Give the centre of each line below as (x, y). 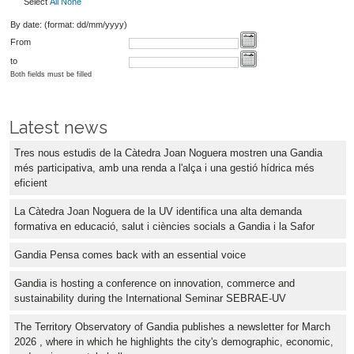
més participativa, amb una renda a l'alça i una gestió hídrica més (164, 168)
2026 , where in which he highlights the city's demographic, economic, (174, 342)
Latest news (58, 128)
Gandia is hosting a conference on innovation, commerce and (154, 284)
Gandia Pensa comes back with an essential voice (130, 255)
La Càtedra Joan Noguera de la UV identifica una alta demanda (158, 212)
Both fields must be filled (51, 75)
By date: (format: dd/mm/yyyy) (68, 24)
